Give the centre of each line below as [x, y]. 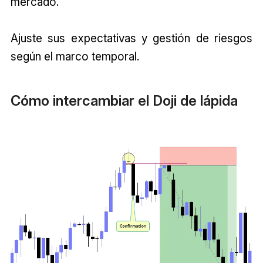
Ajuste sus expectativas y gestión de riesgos [131, 38]
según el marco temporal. [75, 56]
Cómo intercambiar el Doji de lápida [124, 101]
